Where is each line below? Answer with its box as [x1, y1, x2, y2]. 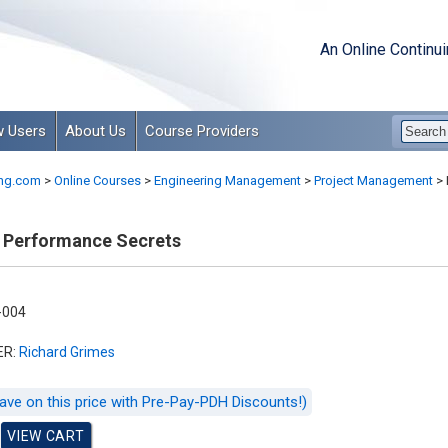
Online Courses [53, 173, 141, 188]
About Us [64, 122, 126, 140]
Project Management [313, 173, 433, 188]
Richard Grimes [18, 344, 115, 360]
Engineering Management [153, 173, 301, 188]
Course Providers [144, 122, 259, 140]
